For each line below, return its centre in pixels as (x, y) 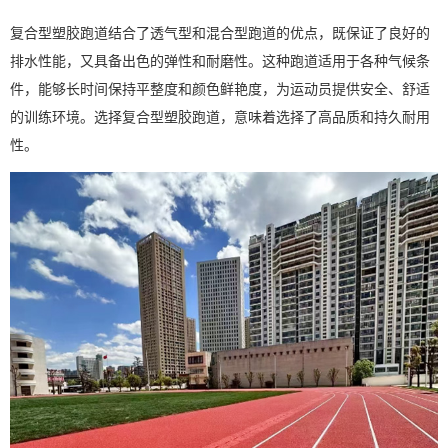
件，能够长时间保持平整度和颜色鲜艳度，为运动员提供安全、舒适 (220, 87)
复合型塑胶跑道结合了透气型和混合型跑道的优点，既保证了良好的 (220, 31)
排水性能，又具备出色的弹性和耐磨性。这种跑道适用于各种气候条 (220, 59)
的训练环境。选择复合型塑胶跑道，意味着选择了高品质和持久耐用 (220, 115)
